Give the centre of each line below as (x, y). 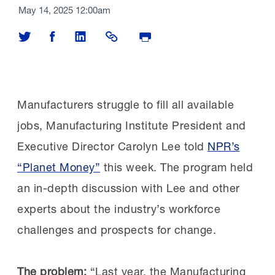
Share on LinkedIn (110, 35)
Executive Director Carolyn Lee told (112, 146)
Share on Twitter (52, 35)
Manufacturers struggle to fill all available (126, 104)
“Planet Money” (59, 167)
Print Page (158, 34)
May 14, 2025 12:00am (64, 10)
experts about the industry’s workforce (119, 208)
